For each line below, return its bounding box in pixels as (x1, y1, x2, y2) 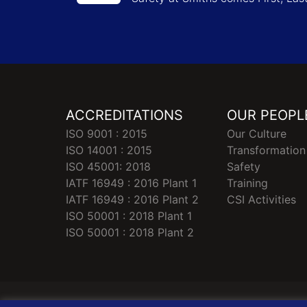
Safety (227, 159, 261, 173)
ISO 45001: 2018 (66, 159, 151, 173)
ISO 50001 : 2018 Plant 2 (66, 225, 194, 239)
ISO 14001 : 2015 (66, 143, 152, 157)
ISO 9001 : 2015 (66, 126, 147, 140)
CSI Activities (227, 192, 297, 206)
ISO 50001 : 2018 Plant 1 (66, 208, 192, 223)
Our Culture (227, 126, 287, 140)
